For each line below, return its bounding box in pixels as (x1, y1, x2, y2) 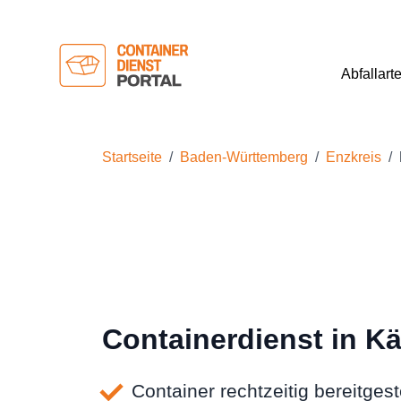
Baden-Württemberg (180, 149, 308, 165)
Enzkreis (326, 149, 381, 165)
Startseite (102, 149, 162, 165)
